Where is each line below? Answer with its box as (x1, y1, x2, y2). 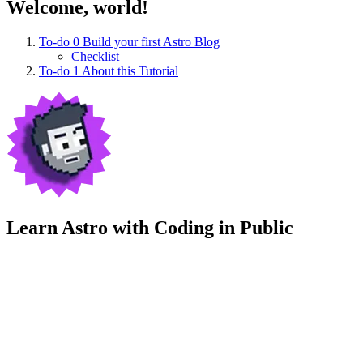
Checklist (71, 49, 119, 64)
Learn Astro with (6, 217, 154, 239)
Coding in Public (154, 217, 293, 239)
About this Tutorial (82, 64, 178, 79)
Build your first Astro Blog (83, 35, 220, 49)
